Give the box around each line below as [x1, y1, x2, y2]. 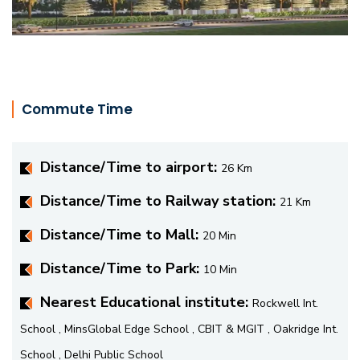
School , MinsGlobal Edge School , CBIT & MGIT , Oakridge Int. [20, 321, 338, 337]
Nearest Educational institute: [40, 292, 252, 312]
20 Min [202, 227, 236, 243]
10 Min [203, 261, 237, 277]
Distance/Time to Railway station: [40, 190, 280, 211]
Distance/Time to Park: [40, 258, 203, 278]
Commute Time [22, 99, 133, 119]
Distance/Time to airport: [40, 157, 221, 177]
